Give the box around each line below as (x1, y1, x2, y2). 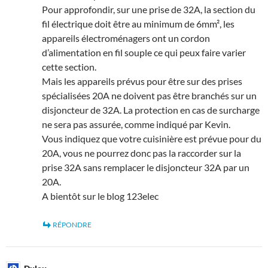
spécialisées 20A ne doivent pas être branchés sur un (42, 89, 257, 101)
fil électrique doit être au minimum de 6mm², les (42, 17, 234, 29)
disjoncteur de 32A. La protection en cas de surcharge (42, 103, 260, 115)
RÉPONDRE (53, 220, 92, 229)
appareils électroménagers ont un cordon (42, 32, 210, 44)
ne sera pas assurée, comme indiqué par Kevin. (42, 118, 230, 130)
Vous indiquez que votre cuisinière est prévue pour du (42, 132, 261, 144)
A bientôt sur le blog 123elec (42, 190, 159, 202)
